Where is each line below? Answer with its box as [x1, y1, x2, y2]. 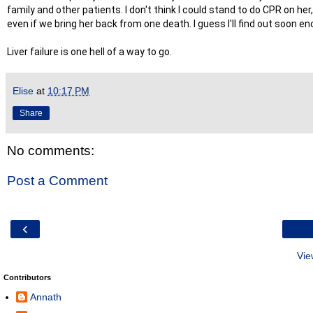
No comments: [7, 143, 94, 158]
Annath [30, 291, 61, 303]
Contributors [3, 272, 51, 282]
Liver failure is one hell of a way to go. [7, 45, 172, 57]
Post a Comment [7, 173, 108, 189]
